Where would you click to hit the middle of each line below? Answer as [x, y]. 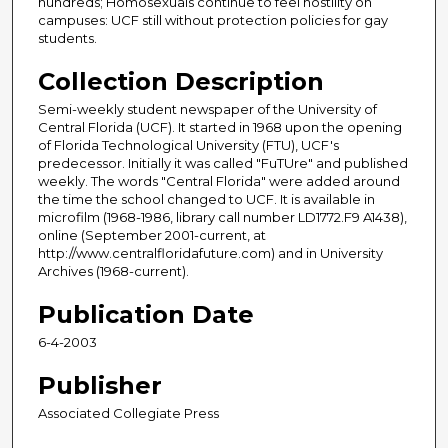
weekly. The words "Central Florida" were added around [219, 181]
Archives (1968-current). [113, 271]
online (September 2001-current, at [152, 235]
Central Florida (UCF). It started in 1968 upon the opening [220, 127]
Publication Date [146, 315]
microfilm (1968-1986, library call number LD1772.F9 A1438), [222, 217]
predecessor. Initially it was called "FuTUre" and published [223, 163]
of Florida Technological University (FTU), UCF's [188, 145]
